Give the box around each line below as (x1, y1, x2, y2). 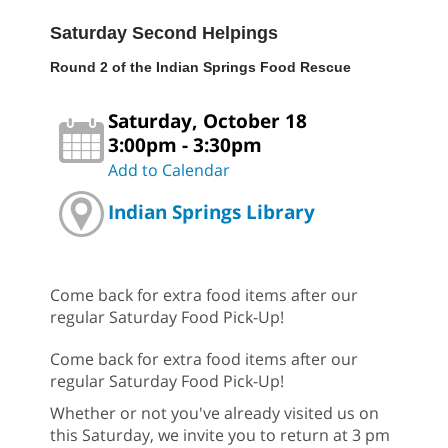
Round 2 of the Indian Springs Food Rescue (50, 60, 351, 76)
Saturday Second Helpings (50, 23, 278, 44)
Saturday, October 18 (108, 108, 307, 134)
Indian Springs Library (108, 198, 315, 224)
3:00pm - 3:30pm (108, 132, 262, 158)
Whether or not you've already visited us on (50, 402, 379, 425)
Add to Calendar (108, 159, 230, 182)
